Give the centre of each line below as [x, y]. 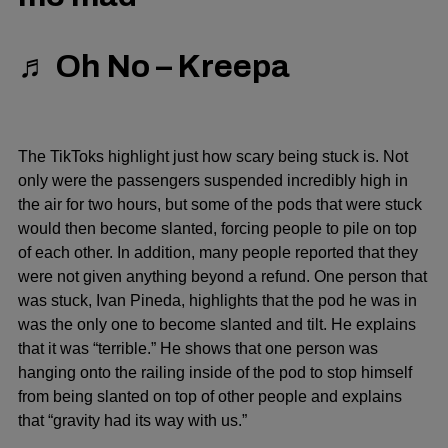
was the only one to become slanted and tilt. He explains [217, 324]
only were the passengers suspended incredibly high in [213, 180]
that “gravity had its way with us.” [132, 420]
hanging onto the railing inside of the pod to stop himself [215, 372]
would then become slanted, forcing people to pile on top [217, 228]
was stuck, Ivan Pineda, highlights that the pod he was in [217, 300]
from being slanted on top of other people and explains [210, 396]
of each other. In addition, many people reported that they [218, 252]
